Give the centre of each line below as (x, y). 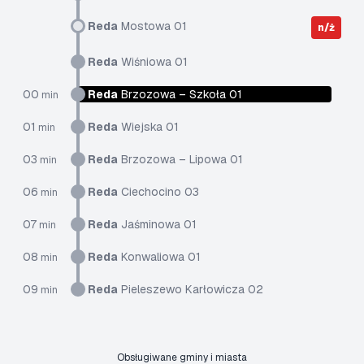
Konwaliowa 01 (159, 257)
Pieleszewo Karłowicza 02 (191, 289)
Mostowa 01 (152, 26)
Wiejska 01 (148, 127)
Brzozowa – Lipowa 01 (180, 159)
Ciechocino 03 (158, 192)
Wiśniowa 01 (153, 62)
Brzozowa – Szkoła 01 (180, 94)
